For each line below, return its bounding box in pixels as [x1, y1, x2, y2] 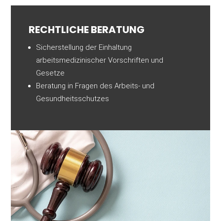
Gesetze [36, 69, 65, 78]
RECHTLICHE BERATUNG [29, 23, 145, 37]
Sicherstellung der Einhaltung [36, 43, 132, 52]
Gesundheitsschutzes [36, 94, 110, 104]
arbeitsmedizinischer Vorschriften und [36, 56, 164, 65]
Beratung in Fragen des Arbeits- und [36, 81, 155, 91]
